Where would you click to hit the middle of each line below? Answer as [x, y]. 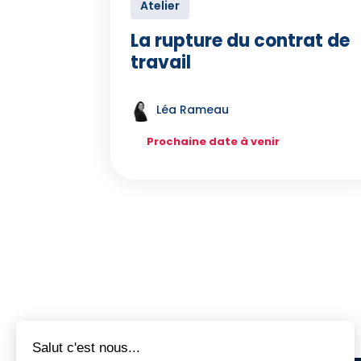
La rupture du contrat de [240, 41]
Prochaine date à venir [213, 141]
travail [161, 62]
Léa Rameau [193, 109]
